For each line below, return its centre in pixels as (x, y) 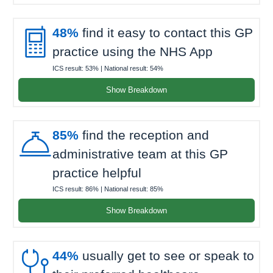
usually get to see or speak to (166, 256)
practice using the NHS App (133, 52)
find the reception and (144, 135)
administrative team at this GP (140, 154)
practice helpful (97, 172)
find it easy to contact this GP (166, 33)
